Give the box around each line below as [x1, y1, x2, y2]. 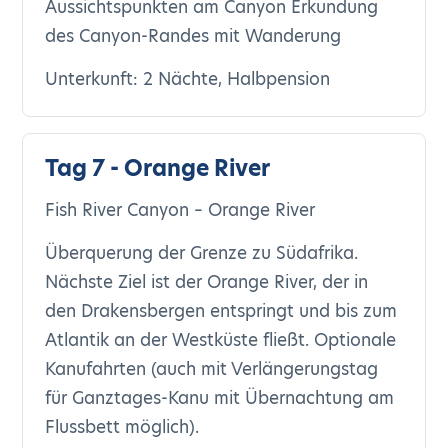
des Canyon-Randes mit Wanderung [45, 24, 342, 48]
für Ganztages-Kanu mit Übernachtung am [45, 386, 395, 410]
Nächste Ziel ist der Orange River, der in [45, 270, 369, 294]
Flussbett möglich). [45, 415, 200, 439]
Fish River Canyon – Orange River [45, 198, 316, 222]
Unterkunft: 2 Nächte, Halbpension [45, 67, 331, 91]
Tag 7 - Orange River [45, 153, 271, 184]
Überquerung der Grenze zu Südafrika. [45, 241, 359, 265]
